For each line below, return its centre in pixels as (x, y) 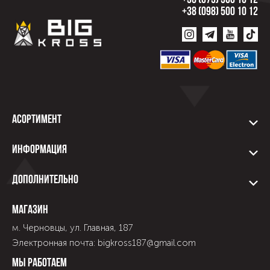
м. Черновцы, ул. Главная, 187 (73, 228)
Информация (39, 150)
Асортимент (37, 120)
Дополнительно (45, 180)
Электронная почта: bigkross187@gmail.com (104, 243)
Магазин (30, 210)
